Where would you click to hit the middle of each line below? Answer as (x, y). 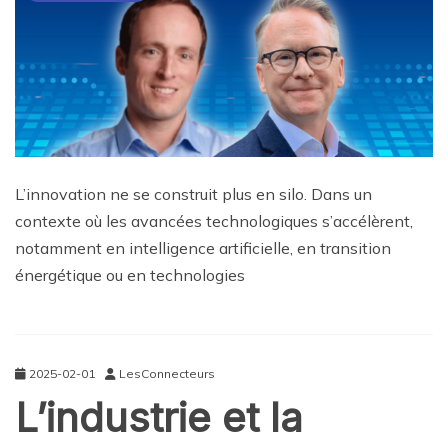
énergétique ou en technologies (130, 274)
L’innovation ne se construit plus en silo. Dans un (193, 193)
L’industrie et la (159, 417)
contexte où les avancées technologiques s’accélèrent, (214, 220)
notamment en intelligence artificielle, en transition (203, 247)
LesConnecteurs (167, 373)
